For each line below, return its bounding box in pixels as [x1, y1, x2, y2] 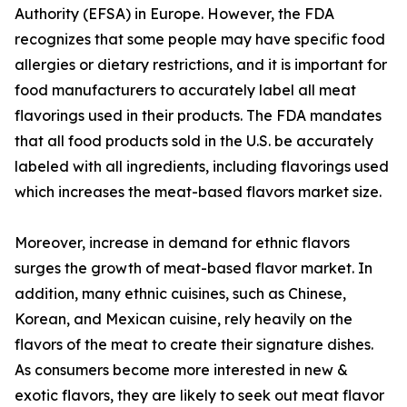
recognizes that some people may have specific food [15, 30, 385, 49]
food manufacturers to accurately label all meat [15, 81, 356, 100]
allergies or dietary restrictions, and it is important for [15, 55, 387, 74]
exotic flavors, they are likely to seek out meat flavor [15, 386, 384, 405]
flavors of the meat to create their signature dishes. [15, 335, 373, 354]
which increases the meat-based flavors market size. [15, 183, 382, 202]
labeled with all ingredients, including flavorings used [15, 157, 389, 176]
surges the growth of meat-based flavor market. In [15, 259, 372, 278]
